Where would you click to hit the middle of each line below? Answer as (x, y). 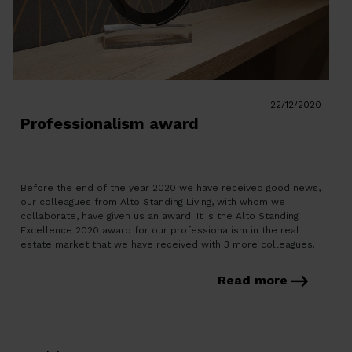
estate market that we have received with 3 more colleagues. (168, 244)
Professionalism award (110, 123)
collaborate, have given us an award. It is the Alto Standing (159, 216)
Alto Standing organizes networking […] (113, 258)
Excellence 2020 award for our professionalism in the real (160, 230)
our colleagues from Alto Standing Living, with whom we (153, 202)
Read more (253, 280)
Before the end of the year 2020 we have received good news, (170, 188)
